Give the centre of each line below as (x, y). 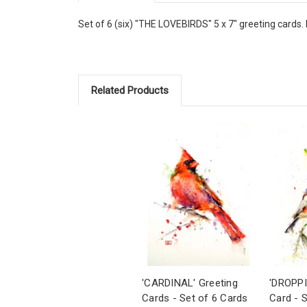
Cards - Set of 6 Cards (195, 298)
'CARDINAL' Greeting (190, 283)
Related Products (130, 90)
